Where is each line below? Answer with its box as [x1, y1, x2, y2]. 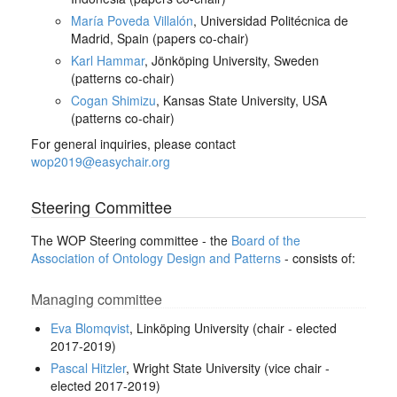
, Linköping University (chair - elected [129, 318, 338, 337]
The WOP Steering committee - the [31, 230, 231, 249]
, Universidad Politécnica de [192, 11, 348, 29]
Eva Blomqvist [51, 318, 130, 337]
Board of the [231, 230, 300, 249]
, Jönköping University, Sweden [144, 51, 319, 69]
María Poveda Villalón [70, 11, 193, 29]
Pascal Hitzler [51, 358, 127, 377]
